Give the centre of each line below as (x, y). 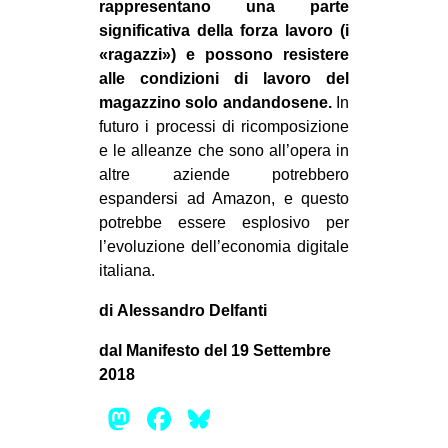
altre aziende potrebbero (224, 174)
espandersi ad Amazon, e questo (224, 198)
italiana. (127, 270)
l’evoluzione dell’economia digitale (224, 246)
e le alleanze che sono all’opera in (224, 150)
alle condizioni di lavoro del (224, 78)
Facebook (246, 418)
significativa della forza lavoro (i (224, 30)
